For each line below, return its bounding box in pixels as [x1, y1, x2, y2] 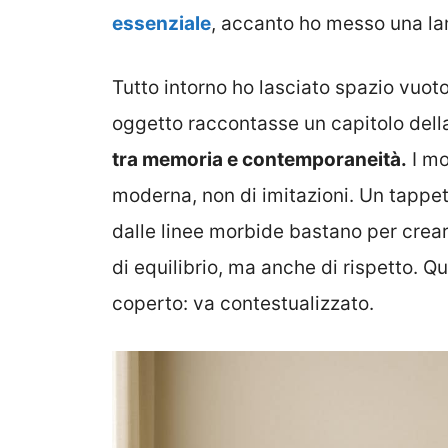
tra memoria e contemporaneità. [112, 148, 407, 172]
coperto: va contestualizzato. [112, 292, 374, 316]
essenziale [112, 11, 211, 35]
